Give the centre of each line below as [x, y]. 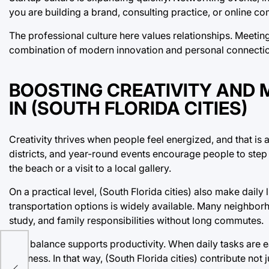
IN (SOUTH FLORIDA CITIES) [128, 108]
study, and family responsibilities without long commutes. [136, 220]
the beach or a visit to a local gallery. [90, 168]
